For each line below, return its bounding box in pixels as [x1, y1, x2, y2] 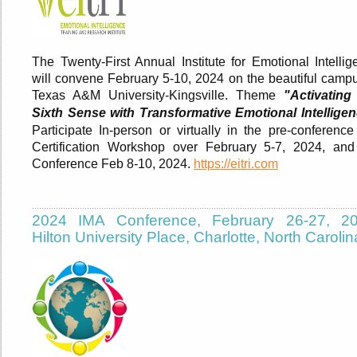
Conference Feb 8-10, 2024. [32, 157, 194, 171]
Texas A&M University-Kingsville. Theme [32, 88, 284, 103]
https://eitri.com [194, 157, 278, 171]
